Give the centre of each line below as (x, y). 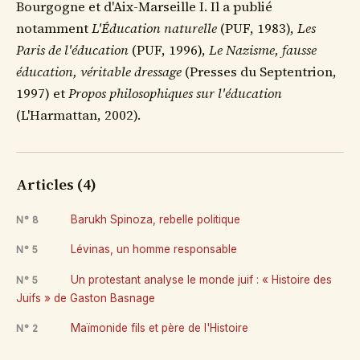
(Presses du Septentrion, (259, 72)
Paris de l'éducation (72, 50)
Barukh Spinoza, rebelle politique (154, 219)
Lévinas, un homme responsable (152, 250)
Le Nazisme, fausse (263, 50)
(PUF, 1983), (257, 28)
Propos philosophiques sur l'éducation (175, 93)
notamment (54, 28)
